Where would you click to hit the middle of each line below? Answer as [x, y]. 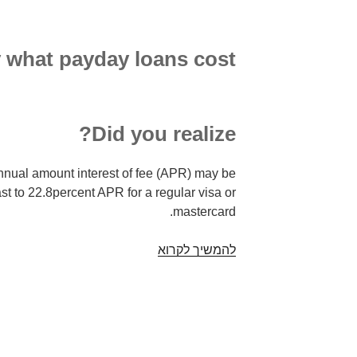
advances [131, 269]
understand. [125, 345]
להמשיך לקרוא [197, 249]
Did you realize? [164, 134]
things [141, 307]
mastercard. [205, 211]
